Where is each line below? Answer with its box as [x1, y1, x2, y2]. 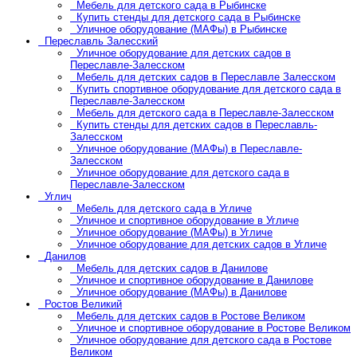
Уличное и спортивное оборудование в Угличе [76, 214, 299, 227]
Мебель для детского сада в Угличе [76, 202, 252, 215]
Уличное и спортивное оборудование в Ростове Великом [76, 322, 351, 335]
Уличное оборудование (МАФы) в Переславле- [76, 143, 302, 155]
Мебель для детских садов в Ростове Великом [76, 310, 305, 323]
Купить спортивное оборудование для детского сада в [76, 83, 341, 96]
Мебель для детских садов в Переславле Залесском [76, 71, 335, 84]
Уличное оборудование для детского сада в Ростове [76, 334, 331, 347]
